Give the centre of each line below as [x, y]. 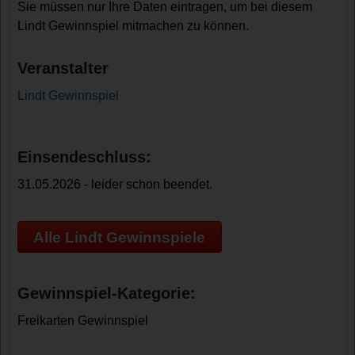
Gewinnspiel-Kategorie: [107, 294]
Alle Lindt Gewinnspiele [120, 237]
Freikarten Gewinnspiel [83, 321]
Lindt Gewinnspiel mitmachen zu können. [134, 26]
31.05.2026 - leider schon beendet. [115, 184]
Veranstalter [63, 68]
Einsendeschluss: [85, 157]
